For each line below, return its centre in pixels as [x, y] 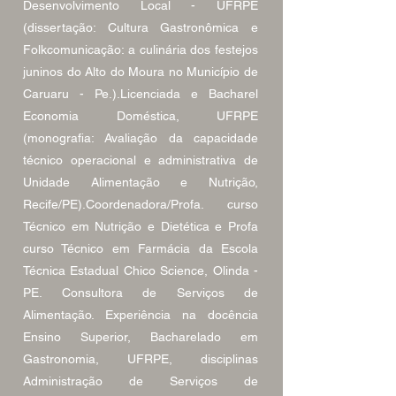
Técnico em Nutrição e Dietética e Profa [141, 226]
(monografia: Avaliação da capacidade [141, 138]
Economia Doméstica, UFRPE [141, 116]
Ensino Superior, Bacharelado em [141, 337]
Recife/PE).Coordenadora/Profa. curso [141, 204]
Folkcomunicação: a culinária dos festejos [141, 49]
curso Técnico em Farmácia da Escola [141, 248]
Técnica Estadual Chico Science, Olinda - [141, 270]
